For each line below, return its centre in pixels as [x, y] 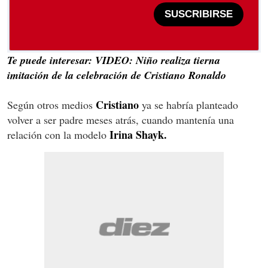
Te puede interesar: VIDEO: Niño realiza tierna [114, 60]
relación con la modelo [58, 134]
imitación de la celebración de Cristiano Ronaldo [117, 75]
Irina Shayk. [138, 134]
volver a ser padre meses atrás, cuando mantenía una [121, 119]
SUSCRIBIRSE [199, 14]
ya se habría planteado [188, 104]
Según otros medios [50, 104]
